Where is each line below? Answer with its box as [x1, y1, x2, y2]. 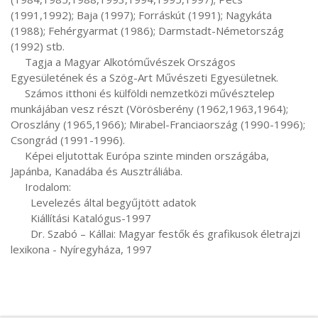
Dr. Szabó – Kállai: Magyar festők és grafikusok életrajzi [11, 226, 31, 241]
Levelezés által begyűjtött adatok [11, 195, 31, 209]
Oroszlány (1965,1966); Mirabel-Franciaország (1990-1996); [11, 117, 305, 131]
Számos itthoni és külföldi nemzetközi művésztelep [11, 86, 25, 100]
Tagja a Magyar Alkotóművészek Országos [11, 55, 25, 69]
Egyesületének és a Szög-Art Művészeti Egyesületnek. [11, 70, 281, 84]
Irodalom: [11, 180, 25, 194]
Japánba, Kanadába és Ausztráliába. [11, 164, 182, 178]
